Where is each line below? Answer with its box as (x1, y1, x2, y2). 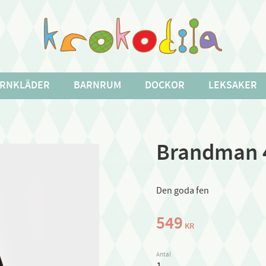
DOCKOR (145, 78, 185, 93)
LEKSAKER (208, 78, 257, 93)
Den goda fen (156, 185, 209, 197)
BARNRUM (74, 78, 121, 93)
